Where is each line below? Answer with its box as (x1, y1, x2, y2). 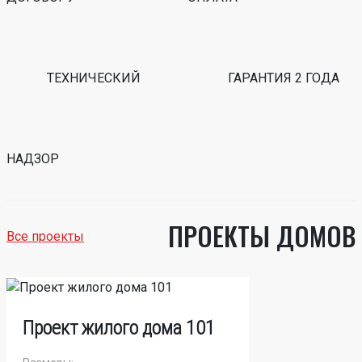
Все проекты (6, 229, 84, 244)
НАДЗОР (6, 151, 59, 166)
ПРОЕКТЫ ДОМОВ (167, 217, 356, 255)
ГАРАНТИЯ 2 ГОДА (228, 70, 339, 86)
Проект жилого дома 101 (23, 316, 215, 339)
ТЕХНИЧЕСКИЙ (47, 70, 141, 86)
